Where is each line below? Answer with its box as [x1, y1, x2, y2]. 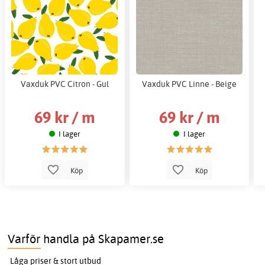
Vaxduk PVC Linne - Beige [142, 79, 237, 89]
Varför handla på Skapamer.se [8, 231, 164, 246]
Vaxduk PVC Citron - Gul [20, 79, 109, 89]
